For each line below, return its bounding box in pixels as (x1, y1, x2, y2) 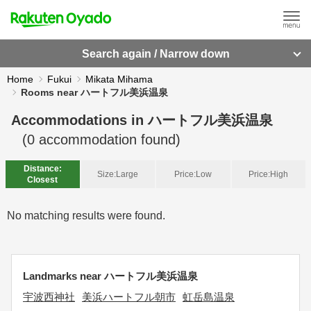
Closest (27, 175, 58, 185)
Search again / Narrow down (81, 47, 230, 60)
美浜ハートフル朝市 (82, 291, 176, 303)
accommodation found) (35, 132, 180, 147)
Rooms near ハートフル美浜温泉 (21, 87, 168, 98)
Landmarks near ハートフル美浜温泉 (23, 270, 198, 282)
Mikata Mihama (85, 74, 153, 85)
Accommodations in (11, 112, 148, 128)
